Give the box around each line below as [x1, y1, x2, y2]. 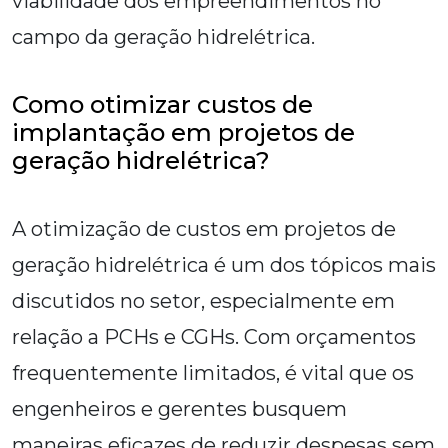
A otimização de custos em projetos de [12, 217, 396, 242]
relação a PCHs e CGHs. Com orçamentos [12, 325, 416, 350]
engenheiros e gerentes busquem [12, 397, 347, 422]
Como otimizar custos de [12, 90, 313, 120]
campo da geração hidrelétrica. [12, 25, 315, 50]
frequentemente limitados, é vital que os [12, 361, 414, 386]
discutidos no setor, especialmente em [12, 289, 395, 314]
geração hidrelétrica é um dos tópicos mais [12, 253, 436, 278]
